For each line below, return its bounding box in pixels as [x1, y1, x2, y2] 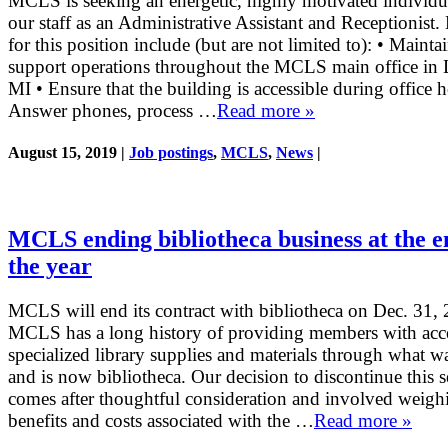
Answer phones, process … [8, 100, 217, 122]
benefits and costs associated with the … [8, 410, 314, 432]
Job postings [129, 144, 213, 162]
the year [8, 253, 92, 280]
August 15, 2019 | [8, 144, 129, 162]
